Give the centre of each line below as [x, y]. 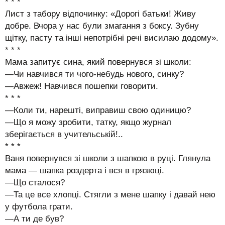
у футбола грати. [39, 206]
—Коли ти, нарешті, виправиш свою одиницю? [98, 110]
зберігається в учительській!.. [64, 134]
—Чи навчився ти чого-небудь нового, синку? [94, 74]
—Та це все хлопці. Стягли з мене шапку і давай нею [110, 194]
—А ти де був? [34, 218]
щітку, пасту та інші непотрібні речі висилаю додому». [112, 38]
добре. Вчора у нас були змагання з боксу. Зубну [102, 26]
